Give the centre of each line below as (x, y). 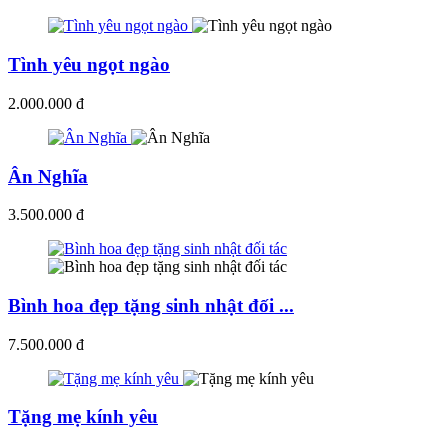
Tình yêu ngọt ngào (89, 65)
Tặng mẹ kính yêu (83, 417)
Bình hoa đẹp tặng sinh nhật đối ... (151, 305)
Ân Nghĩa (48, 176)
